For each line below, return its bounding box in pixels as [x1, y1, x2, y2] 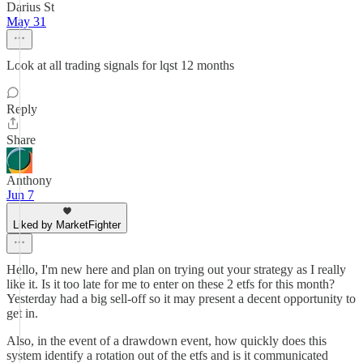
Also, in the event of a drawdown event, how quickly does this [6, 334, 327, 348]
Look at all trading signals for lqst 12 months [6, 58, 234, 72]
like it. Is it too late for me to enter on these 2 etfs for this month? [6, 277, 335, 291]
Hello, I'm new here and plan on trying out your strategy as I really [6, 263, 346, 276]
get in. [6, 306, 38, 320]
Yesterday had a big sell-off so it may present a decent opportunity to [6, 292, 356, 305]
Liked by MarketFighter [13, 219, 121, 231]
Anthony [6, 173, 52, 187]
